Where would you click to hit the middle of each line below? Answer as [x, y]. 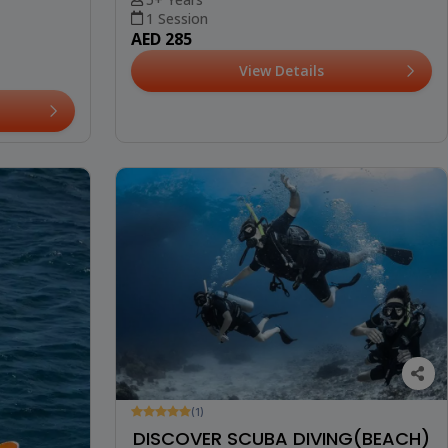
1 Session [176, 18]
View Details [281, 70]
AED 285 [161, 38]
